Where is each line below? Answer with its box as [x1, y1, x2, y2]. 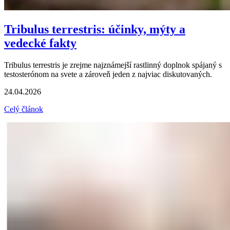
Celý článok [4, 104, 43, 113]
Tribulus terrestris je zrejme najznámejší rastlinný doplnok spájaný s [4, 60, 222, 69]
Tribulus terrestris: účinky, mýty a [4, 22, 185, 36]
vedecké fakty [4, 36, 76, 50]
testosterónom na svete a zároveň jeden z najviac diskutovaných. [4, 69, 212, 79]
